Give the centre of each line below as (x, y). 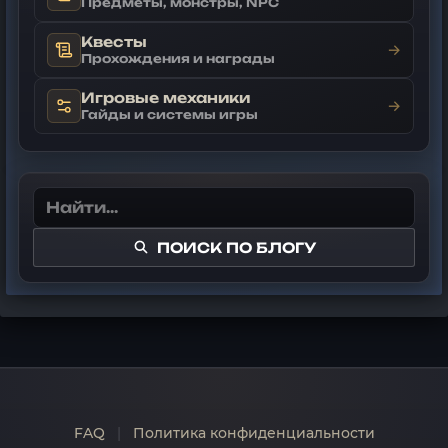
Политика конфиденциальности (253, 432)
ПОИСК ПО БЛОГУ (236, 247)
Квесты (114, 42)
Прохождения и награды (178, 59)
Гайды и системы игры (169, 115)
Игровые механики (165, 98)
